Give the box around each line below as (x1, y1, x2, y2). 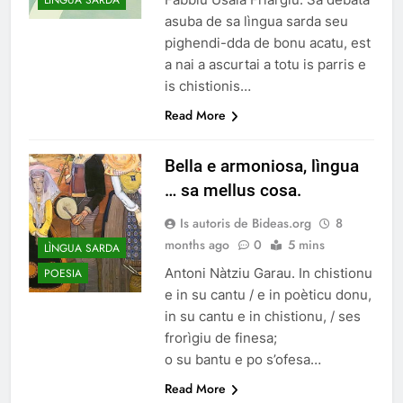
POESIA (44, 265, 82, 282)
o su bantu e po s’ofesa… (164, 351, 321, 369)
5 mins (287, 236, 325, 255)
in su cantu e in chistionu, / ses (164, 308, 361, 326)
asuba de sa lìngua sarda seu (164, 13, 348, 31)
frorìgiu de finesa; (164, 329, 277, 347)
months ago (164, 236, 229, 255)
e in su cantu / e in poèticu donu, (164, 286, 372, 304)
